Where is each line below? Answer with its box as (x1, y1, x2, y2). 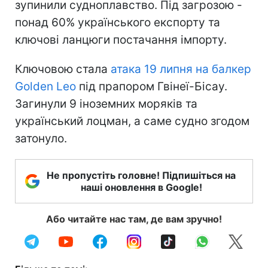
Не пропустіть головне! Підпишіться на (47, 169, 236, 181)
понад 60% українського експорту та (15, 15, 220, 29)
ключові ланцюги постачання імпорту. (15, 32, 227, 47)
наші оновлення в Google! (80, 181, 202, 193)
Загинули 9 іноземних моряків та (15, 96, 197, 111)
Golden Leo (15, 79, 76, 93)
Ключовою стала (15, 62, 111, 76)
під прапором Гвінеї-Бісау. (76, 79, 227, 93)
